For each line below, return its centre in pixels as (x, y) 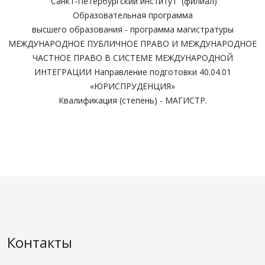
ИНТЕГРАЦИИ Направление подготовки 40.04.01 (132, 72)
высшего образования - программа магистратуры (132, 29)
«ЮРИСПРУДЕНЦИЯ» (132, 86)
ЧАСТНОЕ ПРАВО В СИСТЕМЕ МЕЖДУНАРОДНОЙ (132, 58)
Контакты (40, 242)
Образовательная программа (132, 15)
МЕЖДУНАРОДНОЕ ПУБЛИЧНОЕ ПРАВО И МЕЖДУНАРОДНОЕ (132, 43)
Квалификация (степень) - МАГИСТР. (132, 100)
